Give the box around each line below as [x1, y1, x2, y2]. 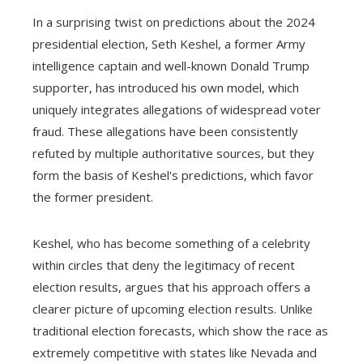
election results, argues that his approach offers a [32, 278, 310, 295]
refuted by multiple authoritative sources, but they [32, 144, 314, 161]
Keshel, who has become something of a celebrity [32, 234, 310, 251]
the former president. [32, 188, 153, 205]
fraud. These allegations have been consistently [32, 122, 298, 139]
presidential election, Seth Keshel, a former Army [32, 35, 305, 52]
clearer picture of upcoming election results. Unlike [32, 300, 313, 317]
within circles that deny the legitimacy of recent [32, 256, 295, 273]
